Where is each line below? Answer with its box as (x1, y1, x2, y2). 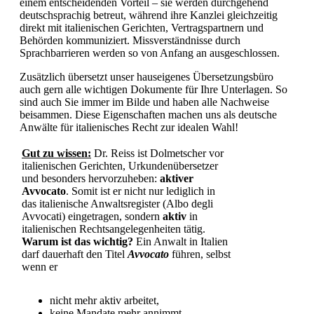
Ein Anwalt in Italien (133, 235, 228, 247)
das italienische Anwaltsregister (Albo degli (22, 197, 213, 210)
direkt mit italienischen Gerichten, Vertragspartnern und (20, 21, 264, 34)
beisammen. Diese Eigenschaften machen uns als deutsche (20, 108, 277, 121)
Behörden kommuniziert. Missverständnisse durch (20, 34, 240, 46)
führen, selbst (169, 247, 231, 260)
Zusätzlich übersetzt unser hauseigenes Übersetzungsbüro (20, 70, 273, 83)
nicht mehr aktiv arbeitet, (50, 294, 159, 306)
